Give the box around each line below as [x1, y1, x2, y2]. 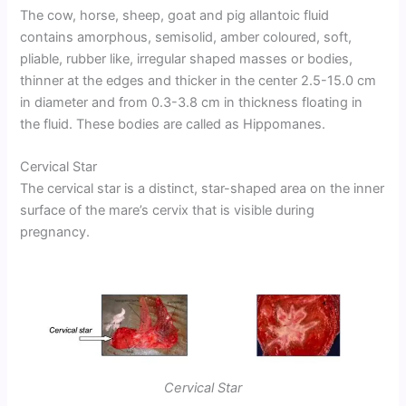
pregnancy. [20, 224, 91, 241]
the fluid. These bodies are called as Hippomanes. [20, 115, 326, 132]
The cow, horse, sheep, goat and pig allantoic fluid [20, 6, 330, 24]
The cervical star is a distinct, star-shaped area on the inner [20, 180, 385, 198]
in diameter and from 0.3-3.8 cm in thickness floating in [20, 93, 363, 111]
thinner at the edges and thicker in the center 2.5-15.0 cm [20, 72, 377, 89]
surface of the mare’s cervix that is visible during [20, 202, 315, 219]
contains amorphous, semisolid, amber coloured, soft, [20, 28, 353, 45]
